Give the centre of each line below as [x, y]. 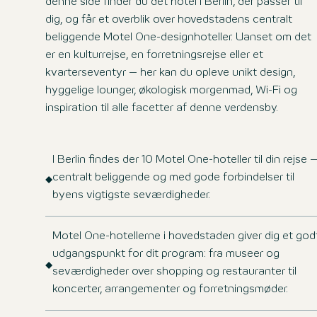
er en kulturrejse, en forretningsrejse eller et [154, 55]
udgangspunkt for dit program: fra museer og [166, 254]
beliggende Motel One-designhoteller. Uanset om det [178, 38]
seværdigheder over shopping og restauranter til [174, 272]
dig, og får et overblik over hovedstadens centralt [169, 20]
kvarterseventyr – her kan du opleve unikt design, [170, 73]
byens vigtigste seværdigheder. [131, 195]
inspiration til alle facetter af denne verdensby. [162, 108]
